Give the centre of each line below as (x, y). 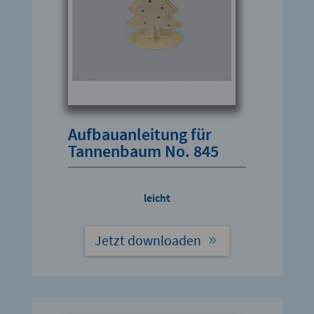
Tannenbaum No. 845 (144, 151)
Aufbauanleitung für (140, 134)
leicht (157, 197)
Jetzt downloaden (148, 240)
